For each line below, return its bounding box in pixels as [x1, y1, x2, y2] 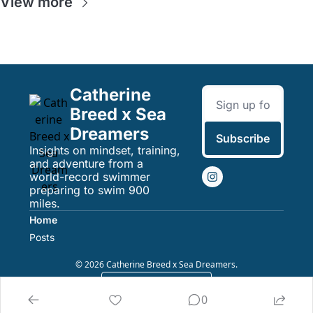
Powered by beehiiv [127, 277, 203, 290]
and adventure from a [29, 156, 143, 171]
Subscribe [216, 131, 270, 146]
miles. [29, 196, 60, 211]
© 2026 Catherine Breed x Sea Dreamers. [75, 259, 238, 271]
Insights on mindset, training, [29, 143, 180, 158]
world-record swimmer [29, 170, 150, 184]
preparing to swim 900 [29, 183, 150, 198]
